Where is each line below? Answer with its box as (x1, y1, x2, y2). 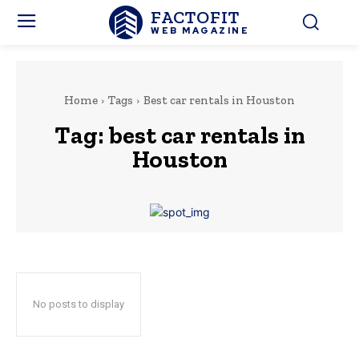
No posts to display (33, 298, 124, 310)
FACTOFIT (151, 6, 240, 28)
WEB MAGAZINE (151, 24, 250, 36)
